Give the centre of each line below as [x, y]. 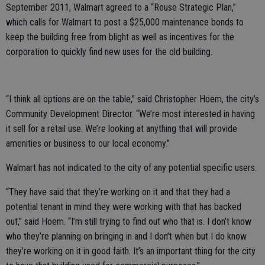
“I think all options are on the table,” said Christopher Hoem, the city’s [132, 99]
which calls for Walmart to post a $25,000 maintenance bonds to [125, 22]
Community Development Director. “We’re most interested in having [130, 114]
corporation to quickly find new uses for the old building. [110, 51]
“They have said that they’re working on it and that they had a [118, 192]
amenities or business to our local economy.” [88, 143]
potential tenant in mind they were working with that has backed [124, 206]
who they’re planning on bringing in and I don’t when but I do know [126, 236]
